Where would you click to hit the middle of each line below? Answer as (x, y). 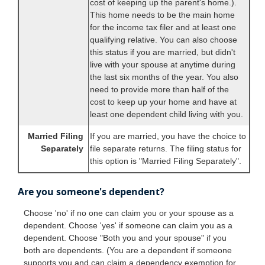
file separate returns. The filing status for (166, 149)
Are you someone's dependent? (91, 192)
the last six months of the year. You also (164, 77)
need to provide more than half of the (159, 90)
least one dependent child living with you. (167, 114)
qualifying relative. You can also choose (164, 40)
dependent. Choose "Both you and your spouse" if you (125, 237)
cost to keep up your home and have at (163, 102)
